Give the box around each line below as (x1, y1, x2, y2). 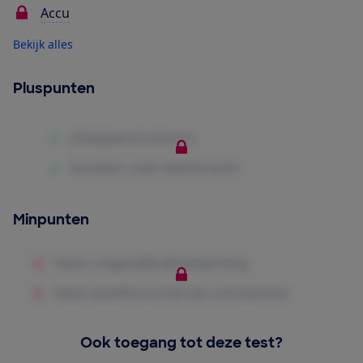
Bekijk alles (13, 36, 73, 53)
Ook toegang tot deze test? (80, 332, 283, 352)
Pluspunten (13, 79, 95, 99)
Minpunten (13, 210, 89, 230)
